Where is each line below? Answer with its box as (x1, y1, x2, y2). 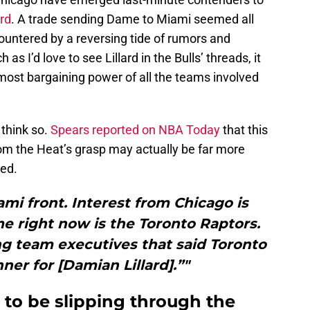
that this (220, 122, 268, 138)
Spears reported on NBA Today (51, 122, 220, 138)
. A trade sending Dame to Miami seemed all (11, 12, 254, 27)
